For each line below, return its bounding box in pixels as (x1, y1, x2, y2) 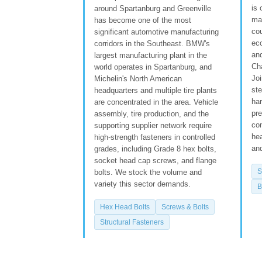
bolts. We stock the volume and (94, 167, 202, 177)
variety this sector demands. (94, 179, 191, 188)
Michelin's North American (94, 74, 182, 83)
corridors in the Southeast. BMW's (94, 39, 210, 48)
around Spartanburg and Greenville (94, 4, 211, 13)
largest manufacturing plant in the (94, 50, 207, 60)
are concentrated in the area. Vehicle (94, 97, 218, 106)
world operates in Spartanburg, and (94, 62, 212, 71)
